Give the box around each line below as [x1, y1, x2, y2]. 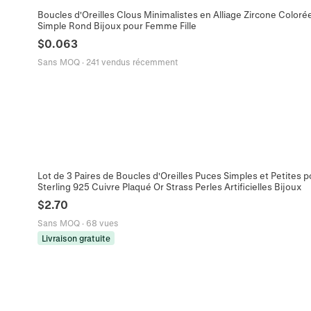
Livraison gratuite [41, 233, 110, 243]
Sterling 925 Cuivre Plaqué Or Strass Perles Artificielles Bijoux [37, 180, 301, 192]
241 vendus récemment [85, 57, 178, 67]
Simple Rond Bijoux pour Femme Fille [37, 20, 196, 31]
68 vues [85, 217, 119, 228]
